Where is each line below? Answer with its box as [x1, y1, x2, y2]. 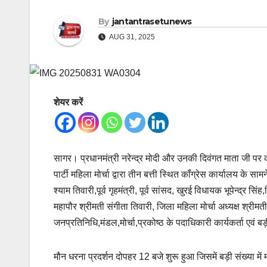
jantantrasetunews [111, 16, 192, 27]
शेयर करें [54, 97, 83, 108]
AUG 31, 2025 [108, 33, 155, 42]
